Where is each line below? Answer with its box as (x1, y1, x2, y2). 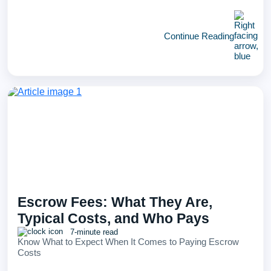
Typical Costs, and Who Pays (18, 211, 209, 226)
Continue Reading (164, 30, 234, 41)
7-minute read (68, 227, 118, 237)
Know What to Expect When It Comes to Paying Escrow (18, 237, 239, 247)
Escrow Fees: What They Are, (18, 194, 212, 210)
